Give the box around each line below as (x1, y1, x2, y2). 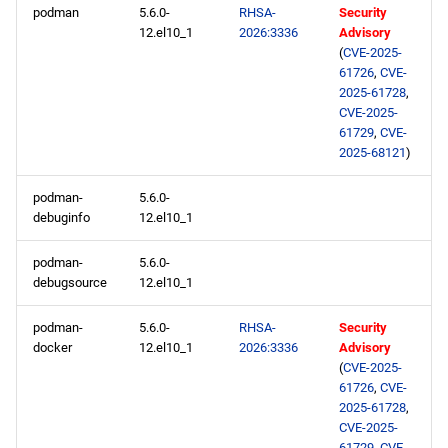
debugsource (33, 275, 107, 290)
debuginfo (33, 210, 90, 225)
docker (33, 340, 72, 355)
